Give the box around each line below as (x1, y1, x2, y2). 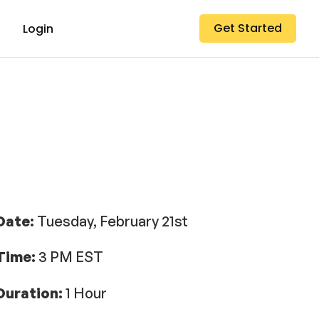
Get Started (214, 20, 282, 36)
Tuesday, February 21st (33, 212, 188, 230)
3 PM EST (38, 248, 103, 266)
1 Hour (65, 283, 107, 302)
